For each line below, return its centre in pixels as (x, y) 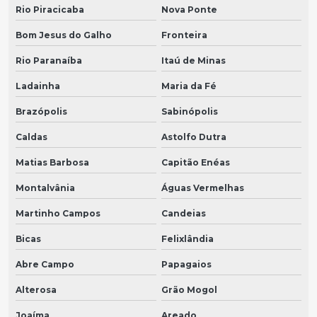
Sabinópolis (189, 112)
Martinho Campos (58, 214)
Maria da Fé (189, 86)
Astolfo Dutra (194, 137)
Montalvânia (45, 188)
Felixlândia (187, 239)
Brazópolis (41, 112)
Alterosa (36, 290)
